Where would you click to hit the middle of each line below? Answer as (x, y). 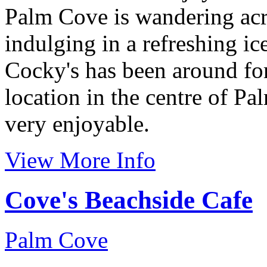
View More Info (80, 160)
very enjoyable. (77, 123)
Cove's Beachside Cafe (129, 200)
